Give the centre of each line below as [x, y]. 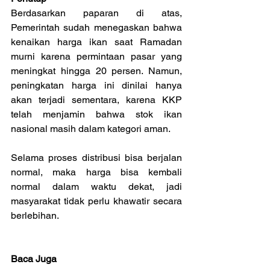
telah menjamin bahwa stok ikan [96, 114]
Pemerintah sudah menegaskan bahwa [96, 27]
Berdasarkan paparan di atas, [96, 13]
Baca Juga [34, 259]
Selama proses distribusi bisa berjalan [96, 157]
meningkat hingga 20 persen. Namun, [96, 71]
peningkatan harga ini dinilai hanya [96, 85]
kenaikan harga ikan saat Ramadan [96, 42]
